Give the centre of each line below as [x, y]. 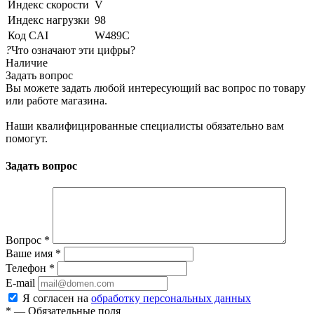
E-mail [20, 283]
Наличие [27, 62]
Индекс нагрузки [49, 20]
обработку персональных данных [171, 299]
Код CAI [28, 35]
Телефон [27, 268]
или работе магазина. [56, 100]
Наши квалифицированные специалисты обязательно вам [145, 125]
